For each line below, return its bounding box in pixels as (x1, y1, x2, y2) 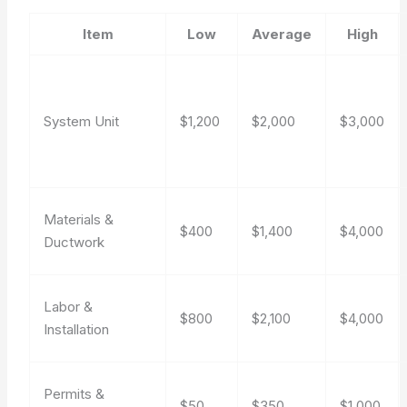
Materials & (44, 211, 114, 228)
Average (252, 25, 313, 43)
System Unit (44, 113, 120, 130)
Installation (44, 321, 110, 338)
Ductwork (44, 233, 105, 251)
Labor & (44, 298, 94, 315)
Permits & (44, 385, 105, 402)
